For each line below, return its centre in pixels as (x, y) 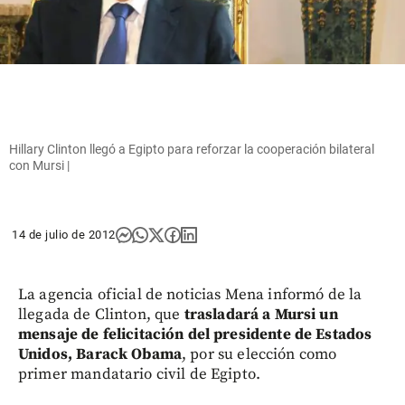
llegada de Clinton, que (101, 314)
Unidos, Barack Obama (100, 354)
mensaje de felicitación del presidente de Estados (195, 334)
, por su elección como (259, 354)
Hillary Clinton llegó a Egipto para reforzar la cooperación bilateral (192, 149)
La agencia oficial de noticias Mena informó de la (190, 294)
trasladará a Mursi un (261, 314)
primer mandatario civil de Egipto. (140, 374)
